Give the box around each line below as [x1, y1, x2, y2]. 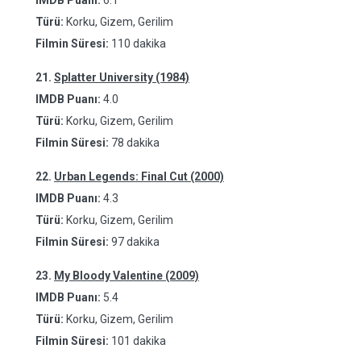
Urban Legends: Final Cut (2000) [54, 170, 224, 183]
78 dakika [111, 136, 160, 149]
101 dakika [111, 334, 166, 347]
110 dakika [111, 37, 166, 50]
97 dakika [111, 235, 160, 248]
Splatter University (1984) [54, 71, 189, 84]
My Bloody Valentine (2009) [54, 269, 199, 282]
